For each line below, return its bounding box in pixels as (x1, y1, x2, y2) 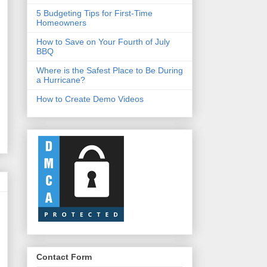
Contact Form (36, 252, 92, 262)
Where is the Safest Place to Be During (36, 65, 183, 75)
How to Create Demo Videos (36, 94, 144, 104)
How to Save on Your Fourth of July (36, 36, 170, 46)
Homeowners (36, 17, 86, 27)
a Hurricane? (36, 74, 85, 85)
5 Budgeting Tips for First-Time (36, 8, 153, 18)
